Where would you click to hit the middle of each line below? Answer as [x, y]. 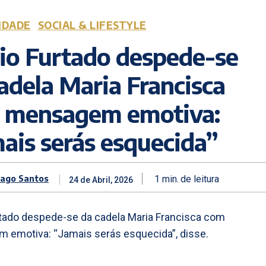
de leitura [200, 179]
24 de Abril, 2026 [101, 180]
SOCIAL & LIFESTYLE [92, 25]
